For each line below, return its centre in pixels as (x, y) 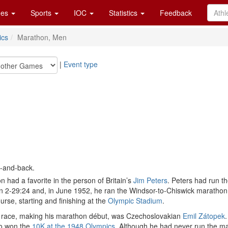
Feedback (176, 13)
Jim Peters (150, 180)
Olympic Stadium (135, 201)
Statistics (124, 13)
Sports (42, 13)
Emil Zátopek (204, 216)
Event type (81, 64)
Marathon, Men (42, 37)
